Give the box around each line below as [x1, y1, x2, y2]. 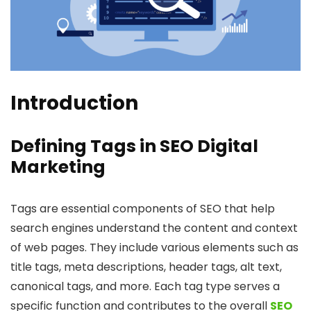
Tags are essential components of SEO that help [10, 201, 275, 217]
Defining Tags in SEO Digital [10, 134, 258, 159]
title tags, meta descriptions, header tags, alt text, [10, 259, 282, 276]
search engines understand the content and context [10, 220, 298, 237]
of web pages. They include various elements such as [10, 239, 299, 256]
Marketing [10, 155, 106, 180]
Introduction [10, 90, 138, 117]
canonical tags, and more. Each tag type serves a [10, 278, 280, 295]
